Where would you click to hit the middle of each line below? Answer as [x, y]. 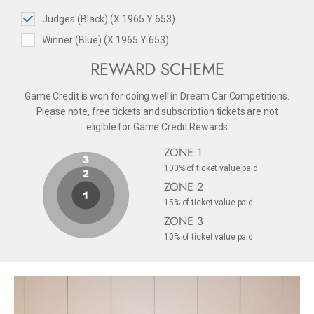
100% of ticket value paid [211, 169]
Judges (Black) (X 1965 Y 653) [109, 19]
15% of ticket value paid [209, 203]
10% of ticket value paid [209, 237]
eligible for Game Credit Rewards [157, 127]
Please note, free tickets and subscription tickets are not [157, 112]
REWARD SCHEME [157, 69]
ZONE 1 [183, 153]
